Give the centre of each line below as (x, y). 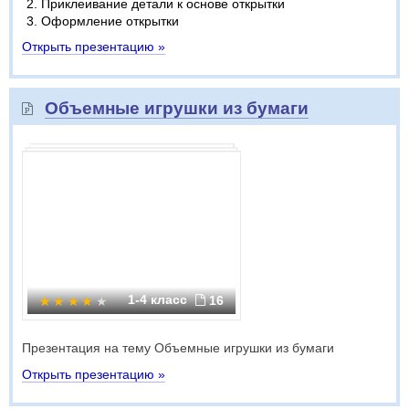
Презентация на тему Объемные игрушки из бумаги (178, 348)
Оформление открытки (110, 21)
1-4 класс (159, 299)
